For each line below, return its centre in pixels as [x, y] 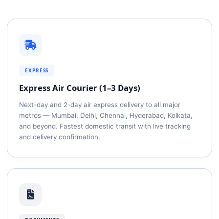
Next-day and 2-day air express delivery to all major [100, 105]
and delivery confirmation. [60, 137]
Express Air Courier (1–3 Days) [80, 88]
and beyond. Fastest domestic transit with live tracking [105, 126]
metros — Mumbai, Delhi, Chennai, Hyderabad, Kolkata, [106, 115]
